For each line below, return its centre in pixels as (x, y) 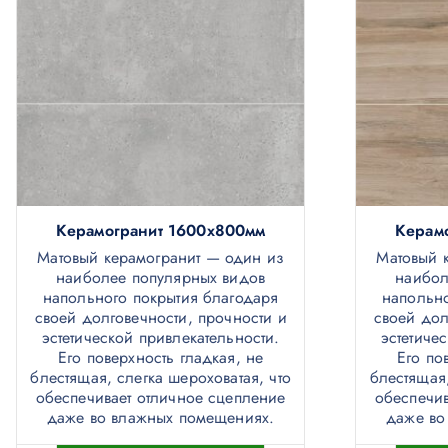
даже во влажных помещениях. (160, 418)
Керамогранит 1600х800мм (160, 231)
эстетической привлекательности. (160, 338)
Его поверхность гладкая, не (160, 358)
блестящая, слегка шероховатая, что (160, 378)
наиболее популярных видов (161, 278)
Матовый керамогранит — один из (161, 258)
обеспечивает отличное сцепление (160, 398)
